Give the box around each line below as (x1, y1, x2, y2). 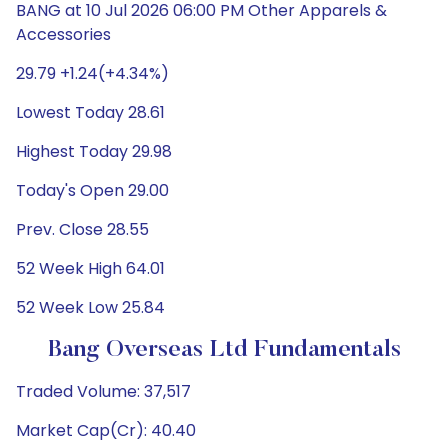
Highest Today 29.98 (16, 140, 172, 163)
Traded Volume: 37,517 (16, 380, 191, 403)
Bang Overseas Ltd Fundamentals (47, 338, 401, 362)
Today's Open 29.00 (16, 179, 169, 202)
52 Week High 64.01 (16, 257, 165, 280)
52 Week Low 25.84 (16, 296, 165, 319)
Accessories (16, 23, 111, 46)
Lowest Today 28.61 (16, 101, 165, 124)
